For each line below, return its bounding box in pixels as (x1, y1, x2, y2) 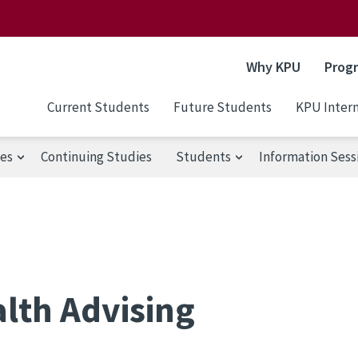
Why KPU (246, 58, 300, 76)
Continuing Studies (41, 147, 152, 165)
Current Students (47, 97, 149, 116)
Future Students (173, 97, 272, 116)
